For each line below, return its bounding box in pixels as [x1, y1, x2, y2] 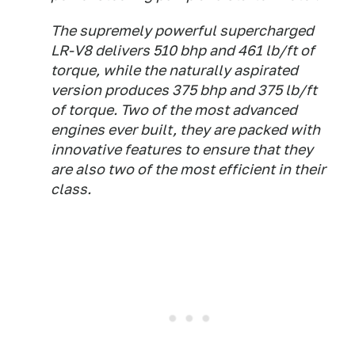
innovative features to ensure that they [51, 141, 313, 158]
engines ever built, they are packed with [51, 121, 320, 138]
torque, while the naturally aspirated [51, 62, 298, 78]
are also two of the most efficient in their [51, 161, 326, 177]
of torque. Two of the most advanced [51, 101, 297, 118]
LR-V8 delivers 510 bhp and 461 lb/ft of [51, 42, 315, 59]
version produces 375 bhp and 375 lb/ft [51, 82, 317, 98]
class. [51, 181, 91, 197]
